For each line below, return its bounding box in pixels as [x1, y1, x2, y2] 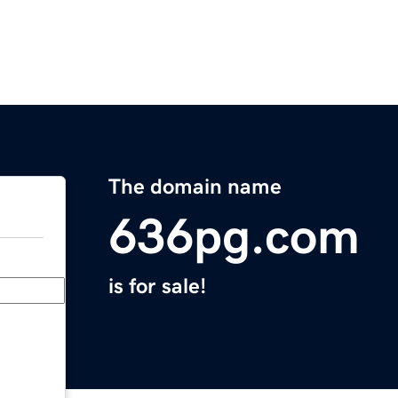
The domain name [108, 176, 282, 198]
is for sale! [108, 275, 206, 298]
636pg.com [108, 211, 360, 262]
